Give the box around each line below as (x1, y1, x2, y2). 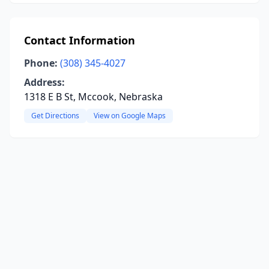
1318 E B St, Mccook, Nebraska (24, 90, 163, 103)
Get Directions (31, 110, 79, 121)
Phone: (24, 56, 58, 70)
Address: (24, 76, 65, 89)
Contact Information (24, 33, 135, 47)
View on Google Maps (94, 110, 166, 121)
